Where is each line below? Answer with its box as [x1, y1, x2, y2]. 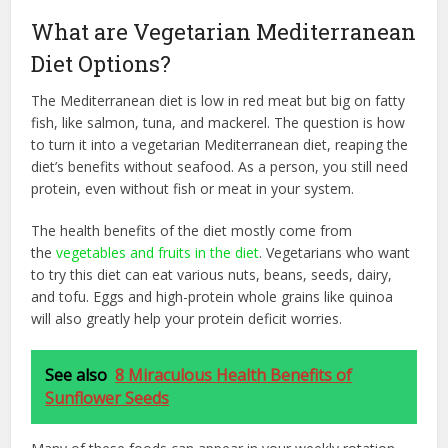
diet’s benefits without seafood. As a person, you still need [31, 156, 409, 176]
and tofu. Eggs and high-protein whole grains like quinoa [31, 286, 394, 306]
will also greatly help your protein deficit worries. [31, 308, 343, 328]
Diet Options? [31, 48, 172, 78]
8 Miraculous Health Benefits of [115, 363, 353, 386]
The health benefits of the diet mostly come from [31, 220, 353, 240]
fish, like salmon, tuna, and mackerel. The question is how [31, 112, 406, 132]
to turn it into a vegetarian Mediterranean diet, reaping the [31, 134, 409, 154]
